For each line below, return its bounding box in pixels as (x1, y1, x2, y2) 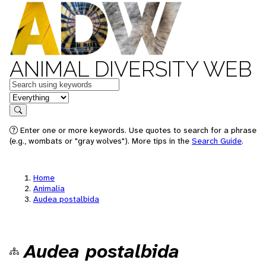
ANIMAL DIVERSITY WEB (9, 56, 252, 81)
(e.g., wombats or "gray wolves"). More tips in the (9, 135, 192, 146)
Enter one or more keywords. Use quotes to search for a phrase (18, 125, 256, 135)
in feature (9, 90, 48, 103)
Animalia (33, 183, 65, 194)
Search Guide (192, 135, 242, 146)
